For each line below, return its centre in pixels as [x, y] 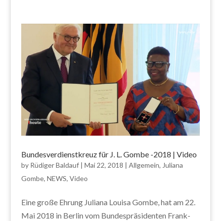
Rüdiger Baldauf [54, 165]
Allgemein [144, 165]
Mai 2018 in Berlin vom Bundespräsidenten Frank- [106, 215]
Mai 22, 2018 [104, 165]
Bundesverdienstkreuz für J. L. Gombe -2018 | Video [109, 154]
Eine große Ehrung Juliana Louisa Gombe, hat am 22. [108, 202]
